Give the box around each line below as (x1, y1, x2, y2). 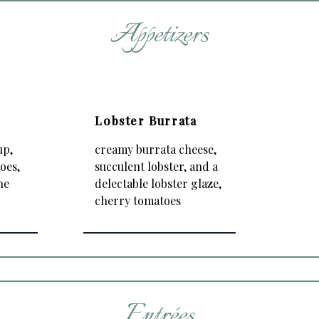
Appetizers (110, 14, 209, 57)
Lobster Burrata (95, 113, 197, 128)
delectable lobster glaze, (95, 176, 222, 191)
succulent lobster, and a (95, 159, 219, 174)
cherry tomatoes (95, 193, 182, 208)
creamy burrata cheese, (95, 142, 217, 157)
